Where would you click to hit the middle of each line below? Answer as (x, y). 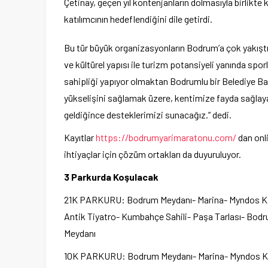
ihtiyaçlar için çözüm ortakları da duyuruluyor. (153, 154)
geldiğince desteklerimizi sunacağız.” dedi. (148, 115)
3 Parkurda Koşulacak (111, 177)
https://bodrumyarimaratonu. (155, 138)
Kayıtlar (80, 138)
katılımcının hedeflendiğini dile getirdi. (138, 19)
